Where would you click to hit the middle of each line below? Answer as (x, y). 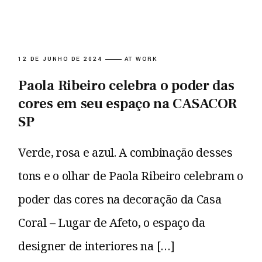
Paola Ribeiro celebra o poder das (126, 86)
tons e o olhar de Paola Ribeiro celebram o (131, 176)
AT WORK (141, 59)
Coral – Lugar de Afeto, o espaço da (112, 223)
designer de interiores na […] (96, 246)
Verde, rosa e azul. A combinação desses (125, 153)
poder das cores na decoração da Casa (120, 199)
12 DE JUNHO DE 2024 (60, 59)
